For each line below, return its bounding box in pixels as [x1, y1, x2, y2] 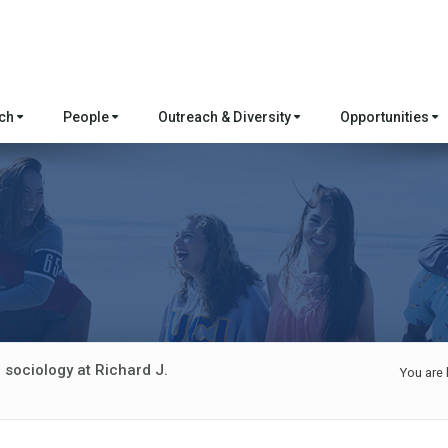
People [62, 109, 113, 125]
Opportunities [339, 109, 433, 125]
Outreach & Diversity [158, 109, 294, 125]
